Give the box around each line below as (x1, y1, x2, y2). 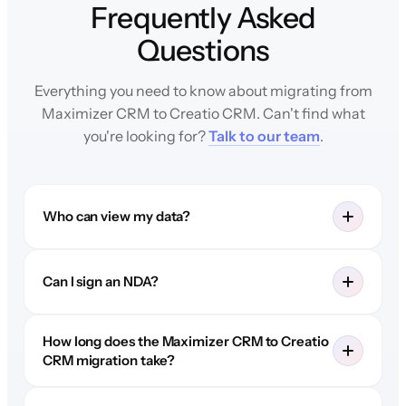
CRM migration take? (42, 351, 175, 369)
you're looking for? (82, 126, 208, 145)
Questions (137, 32, 269, 68)
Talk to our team (208, 126, 320, 145)
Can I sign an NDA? (42, 273, 159, 291)
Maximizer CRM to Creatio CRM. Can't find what (41, 103, 365, 122)
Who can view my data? (42, 208, 191, 226)
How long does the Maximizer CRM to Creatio (42, 332, 329, 350)
